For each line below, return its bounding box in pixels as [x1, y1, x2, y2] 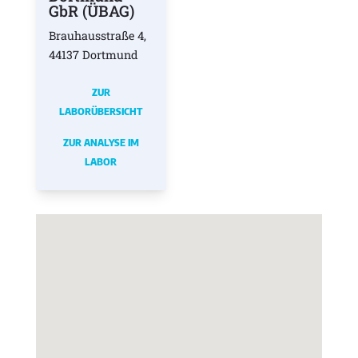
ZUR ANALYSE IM [62, 136, 139, 149]
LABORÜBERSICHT [59, 104, 143, 117]
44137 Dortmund [48, 46, 138, 62]
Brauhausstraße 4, [48, 27, 146, 43]
